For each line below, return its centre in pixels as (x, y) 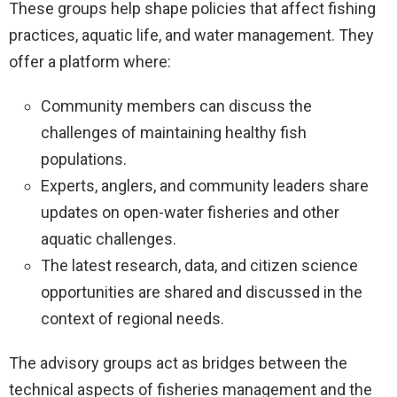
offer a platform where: (90, 61)
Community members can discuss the (176, 105)
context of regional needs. (132, 318)
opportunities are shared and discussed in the (202, 292)
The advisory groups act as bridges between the (178, 362)
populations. (84, 159)
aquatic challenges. (109, 238)
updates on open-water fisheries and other (190, 212)
